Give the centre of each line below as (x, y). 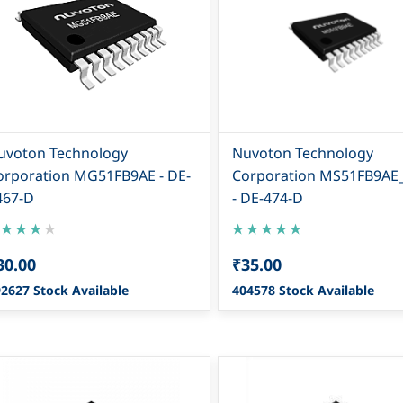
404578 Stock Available (303, 290)
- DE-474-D (267, 197)
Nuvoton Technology (302, 152)
